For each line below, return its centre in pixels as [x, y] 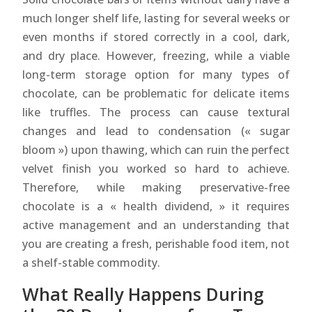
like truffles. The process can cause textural [156, 112]
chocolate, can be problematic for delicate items [156, 93]
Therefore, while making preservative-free [156, 187]
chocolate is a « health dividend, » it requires [156, 206]
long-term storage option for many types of [156, 74]
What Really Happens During [143, 294]
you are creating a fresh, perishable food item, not [156, 243]
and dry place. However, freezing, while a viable [156, 55]
